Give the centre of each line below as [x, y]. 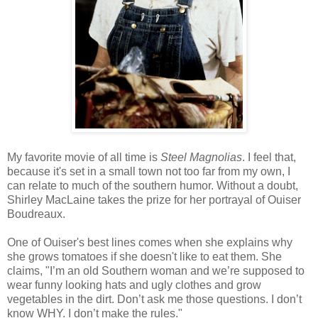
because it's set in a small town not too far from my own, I [149, 171]
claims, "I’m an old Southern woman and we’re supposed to [156, 270]
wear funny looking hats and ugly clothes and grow [134, 285]
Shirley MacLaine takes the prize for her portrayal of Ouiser [154, 199]
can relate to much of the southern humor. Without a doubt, [153, 185]
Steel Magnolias [201, 157]
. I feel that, [269, 157]
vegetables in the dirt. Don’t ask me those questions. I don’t [154, 299]
